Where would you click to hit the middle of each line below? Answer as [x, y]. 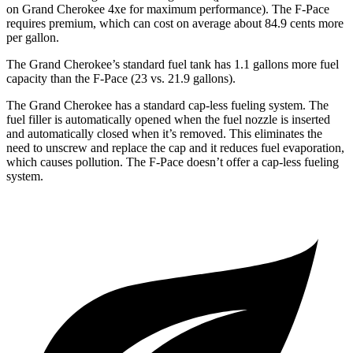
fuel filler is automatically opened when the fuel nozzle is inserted [168, 120]
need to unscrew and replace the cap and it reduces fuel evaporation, [175, 148]
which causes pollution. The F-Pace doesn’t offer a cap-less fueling [173, 162]
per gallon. [33, 38]
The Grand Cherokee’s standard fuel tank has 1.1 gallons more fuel [173, 65]
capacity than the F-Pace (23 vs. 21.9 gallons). [121, 79]
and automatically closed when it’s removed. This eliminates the [164, 134]
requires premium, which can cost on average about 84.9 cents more [175, 24]
